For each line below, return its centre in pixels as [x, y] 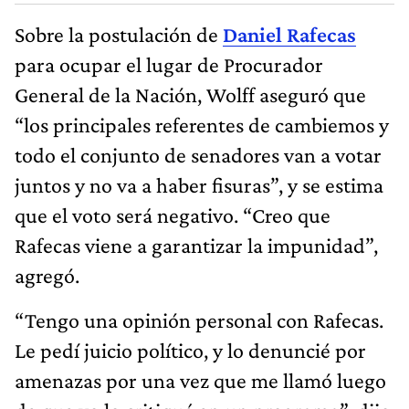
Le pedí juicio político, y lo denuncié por [190, 351]
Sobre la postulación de [116, 35]
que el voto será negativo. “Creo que [173, 215]
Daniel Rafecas [289, 35]
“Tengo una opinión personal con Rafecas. [199, 320]
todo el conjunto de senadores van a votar [198, 155]
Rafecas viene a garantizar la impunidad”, [196, 246]
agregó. [47, 276]
